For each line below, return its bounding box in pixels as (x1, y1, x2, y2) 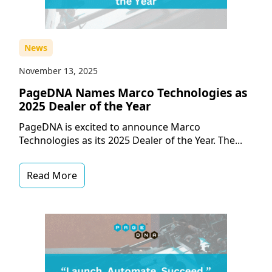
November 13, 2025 (18, 65, 98, 77)
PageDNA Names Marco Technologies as (18, 85, 247, 101)
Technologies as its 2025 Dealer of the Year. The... (18, 134, 242, 148)
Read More (26, 169, 77, 183)
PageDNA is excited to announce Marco (18, 120, 200, 134)
